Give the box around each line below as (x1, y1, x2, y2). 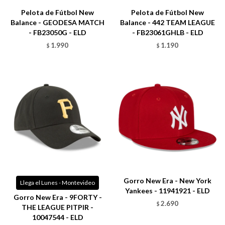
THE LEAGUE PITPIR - (22, 203, 93, 211)
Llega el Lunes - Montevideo (20, 179, 95, 186)
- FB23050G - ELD (29, 28, 86, 37)
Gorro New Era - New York (124, 176, 211, 185)
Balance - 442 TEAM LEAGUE (120, 18, 215, 27)
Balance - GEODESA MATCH (11, 18, 104, 27)
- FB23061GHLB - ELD (132, 28, 203, 37)
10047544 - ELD (32, 213, 83, 221)
